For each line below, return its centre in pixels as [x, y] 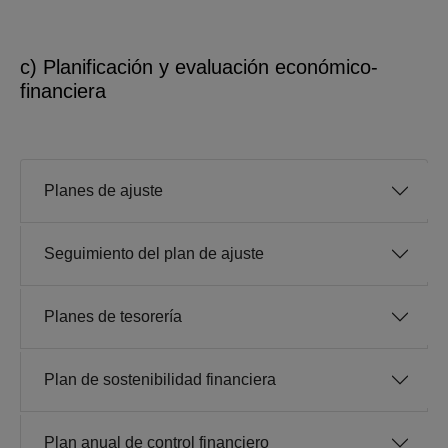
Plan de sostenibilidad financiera [160, 380]
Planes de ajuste [103, 191]
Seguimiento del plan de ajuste [154, 254]
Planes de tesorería [113, 317]
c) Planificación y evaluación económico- [199, 67]
